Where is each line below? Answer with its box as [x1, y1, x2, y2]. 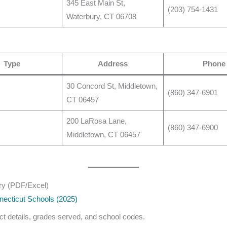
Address [98, 59, 128, 68]
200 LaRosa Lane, [66, 116, 127, 125]
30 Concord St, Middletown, [66, 81, 158, 90]
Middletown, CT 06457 [66, 130, 140, 139]
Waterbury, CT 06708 [66, 12, 136, 21]
